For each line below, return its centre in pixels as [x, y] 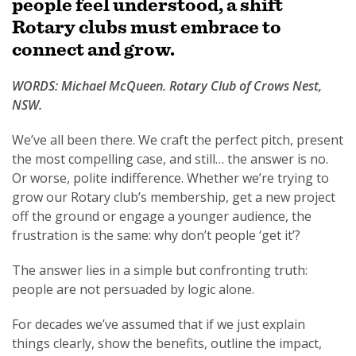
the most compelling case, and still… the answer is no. [170, 159]
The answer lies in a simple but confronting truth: [160, 270]
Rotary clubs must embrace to [147, 27]
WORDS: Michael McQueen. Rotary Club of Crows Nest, [167, 86]
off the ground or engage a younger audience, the [162, 216]
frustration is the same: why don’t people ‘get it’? [156, 235]
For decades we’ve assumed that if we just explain [159, 324]
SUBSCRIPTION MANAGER [101, 95]
